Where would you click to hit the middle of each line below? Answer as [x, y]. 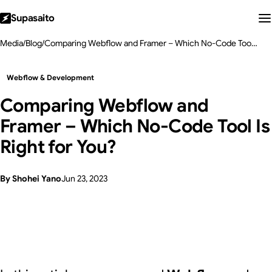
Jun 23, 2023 [84, 178]
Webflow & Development [51, 77]
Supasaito [33, 18]
